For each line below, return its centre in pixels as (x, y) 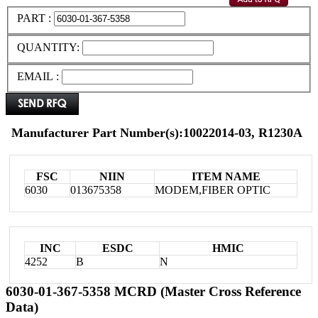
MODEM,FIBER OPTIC (213, 190)
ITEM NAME (226, 176)
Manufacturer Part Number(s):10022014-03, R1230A (157, 132)
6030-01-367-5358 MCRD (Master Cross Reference (153, 291)
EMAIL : (38, 76)
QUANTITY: (50, 48)
